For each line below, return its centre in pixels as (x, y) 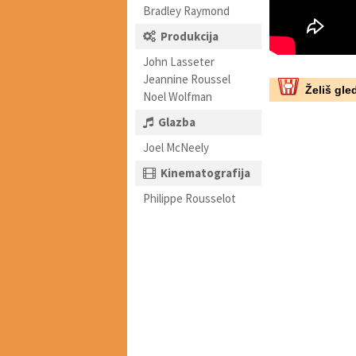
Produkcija (190, 36)
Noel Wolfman (178, 97)
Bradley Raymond (186, 11)
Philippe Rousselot (190, 198)
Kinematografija (205, 173)
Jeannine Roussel (187, 79)
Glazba (177, 122)
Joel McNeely (176, 147)
